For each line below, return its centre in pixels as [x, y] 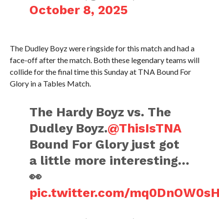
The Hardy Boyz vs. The [100, 112]
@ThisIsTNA [144, 128]
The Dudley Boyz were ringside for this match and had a [102, 48]
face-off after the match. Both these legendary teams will [104, 60]
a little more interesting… [109, 160]
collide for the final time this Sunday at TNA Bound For [100, 72]
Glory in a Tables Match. [50, 83]
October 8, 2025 [79, 10]
